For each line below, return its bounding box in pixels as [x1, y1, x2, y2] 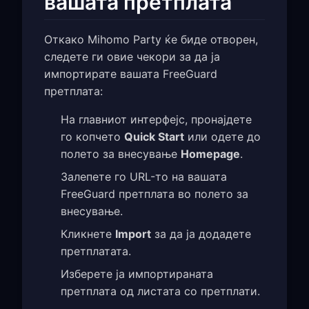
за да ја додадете [151, 226, 251, 241]
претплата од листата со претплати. [61, 283, 260, 298]
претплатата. [61, 243, 131, 258]
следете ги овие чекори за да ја [44, 49, 220, 63]
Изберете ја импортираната [61, 266, 213, 281]
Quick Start [124, 129, 184, 143]
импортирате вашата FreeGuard [44, 66, 217, 81]
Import [115, 226, 151, 241]
